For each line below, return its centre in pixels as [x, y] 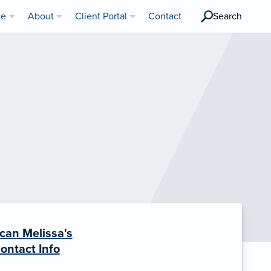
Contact [165, 17]
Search [227, 17]
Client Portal [101, 17]
